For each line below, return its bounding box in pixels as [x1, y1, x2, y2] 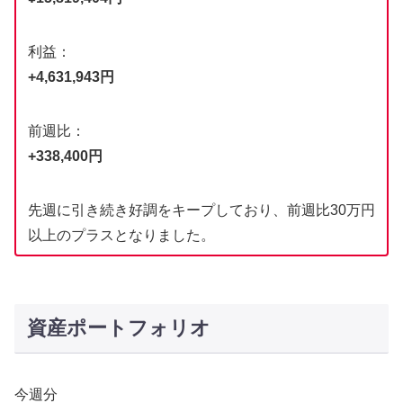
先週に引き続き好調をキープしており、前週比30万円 [27, 202, 375, 219]
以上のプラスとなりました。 [27, 228, 215, 244]
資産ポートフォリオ [26, 317, 210, 340]
